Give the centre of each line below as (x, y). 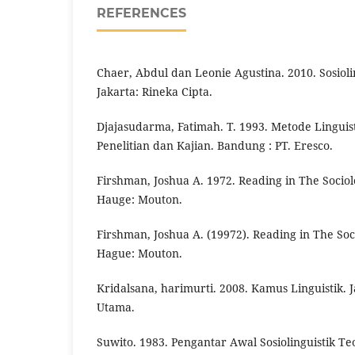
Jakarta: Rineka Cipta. (155, 91)
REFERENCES (141, 13)
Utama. (116, 307)
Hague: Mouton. (139, 253)
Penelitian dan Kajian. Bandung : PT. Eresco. (215, 145)
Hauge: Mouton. (139, 199)
